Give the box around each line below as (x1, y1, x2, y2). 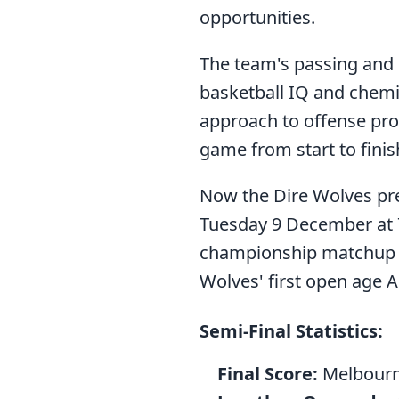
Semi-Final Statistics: (199, 319, 383, 343)
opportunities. (199, 5, 315, 29)
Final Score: (217, 362, 318, 386)
